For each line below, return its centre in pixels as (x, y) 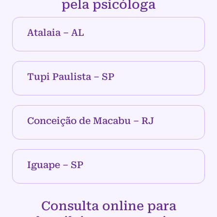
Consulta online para (108, 206)
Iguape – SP (55, 165)
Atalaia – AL (55, 33)
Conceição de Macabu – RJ (91, 121)
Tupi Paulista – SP (71, 77)
